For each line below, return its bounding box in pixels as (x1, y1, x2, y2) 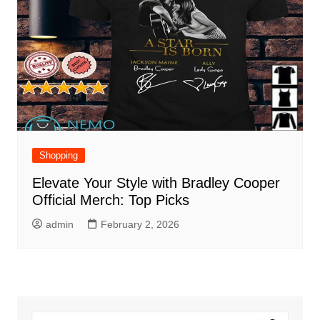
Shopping (39, 150, 78, 161)
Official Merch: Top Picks (31, 192, 189, 209)
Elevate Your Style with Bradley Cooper (31, 175, 280, 191)
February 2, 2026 (100, 219, 179, 231)
